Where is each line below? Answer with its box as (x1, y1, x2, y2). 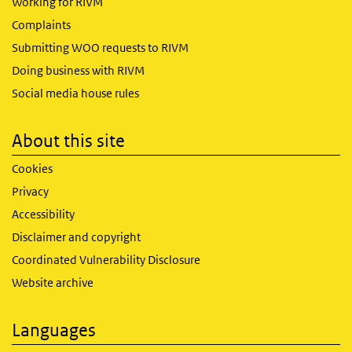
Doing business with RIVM (12, 63, 145, 78)
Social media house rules (12, 86, 139, 101)
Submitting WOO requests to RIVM (12, 40, 189, 55)
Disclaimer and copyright (12, 229, 141, 244)
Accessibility (12, 207, 75, 222)
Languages (12, 320, 96, 340)
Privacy (12, 184, 49, 199)
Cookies (12, 161, 53, 176)
